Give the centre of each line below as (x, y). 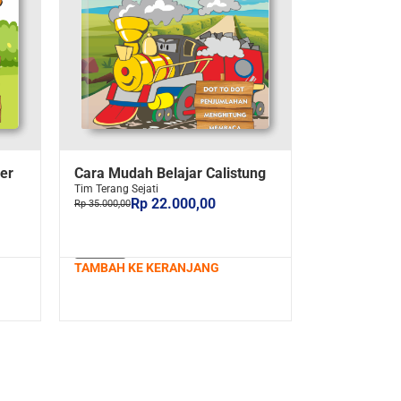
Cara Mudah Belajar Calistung (170, 173)
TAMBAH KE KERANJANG (147, 267)
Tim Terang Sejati (116, 188)
